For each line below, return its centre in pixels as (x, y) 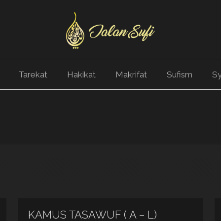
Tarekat (33, 74)
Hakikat (81, 74)
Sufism (179, 74)
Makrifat (131, 74)
